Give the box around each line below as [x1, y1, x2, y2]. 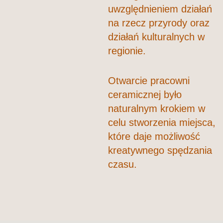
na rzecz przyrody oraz [108, 17, 210, 29]
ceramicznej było [108, 89, 182, 101]
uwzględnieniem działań [108, 3, 212, 15]
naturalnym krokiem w [108, 103, 205, 114]
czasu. [108, 159, 137, 170]
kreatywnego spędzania [108, 145, 212, 156]
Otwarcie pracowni [108, 75, 190, 87]
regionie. [108, 45, 146, 57]
